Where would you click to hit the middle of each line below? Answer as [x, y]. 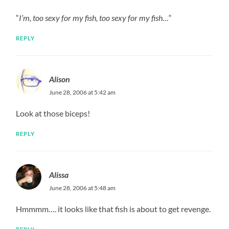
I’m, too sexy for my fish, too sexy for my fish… [94, 17]
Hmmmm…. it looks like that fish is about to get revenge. [113, 209]
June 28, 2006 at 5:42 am [83, 92]
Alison [60, 79]
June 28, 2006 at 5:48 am [83, 188]
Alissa [59, 174]
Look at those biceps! [53, 113]
